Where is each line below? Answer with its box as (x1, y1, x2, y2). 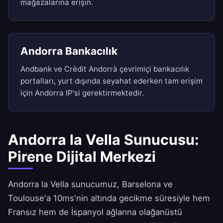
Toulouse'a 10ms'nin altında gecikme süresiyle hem (8, 193, 210, 204)
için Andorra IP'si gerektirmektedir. (20, 88, 144, 98)
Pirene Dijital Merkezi (8, 148, 156, 166)
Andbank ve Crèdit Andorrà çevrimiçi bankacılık (20, 64, 189, 74)
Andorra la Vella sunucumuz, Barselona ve (8, 179, 173, 190)
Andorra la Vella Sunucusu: (8, 131, 199, 149)
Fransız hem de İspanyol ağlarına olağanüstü (8, 207, 182, 218)
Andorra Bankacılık (20, 45, 117, 58)
